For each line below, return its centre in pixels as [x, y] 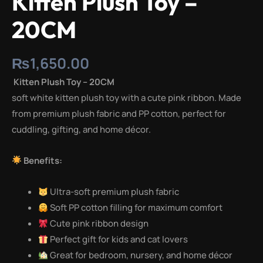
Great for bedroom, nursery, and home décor [141, 255]
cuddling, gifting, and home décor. [81, 129]
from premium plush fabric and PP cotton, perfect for [119, 113]
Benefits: [42, 160]
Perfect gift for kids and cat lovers [118, 240]
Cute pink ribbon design [99, 224]
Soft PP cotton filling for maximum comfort [136, 208]
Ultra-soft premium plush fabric [114, 192]
